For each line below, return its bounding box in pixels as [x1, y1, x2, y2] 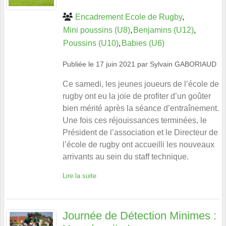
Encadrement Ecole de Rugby [75, 12, 182, 21]
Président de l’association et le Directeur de [63, 128, 218, 137]
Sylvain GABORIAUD [150, 60, 216, 68]
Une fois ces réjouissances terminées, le [63, 116, 207, 125]
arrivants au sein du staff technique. [63, 152, 189, 161]
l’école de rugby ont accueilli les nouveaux [63, 140, 214, 149]
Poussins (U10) [63, 38, 119, 47]
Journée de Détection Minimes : [63, 209, 216, 222]
